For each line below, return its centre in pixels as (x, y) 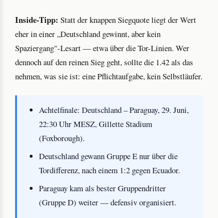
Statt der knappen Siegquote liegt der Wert (127, 20)
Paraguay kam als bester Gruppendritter (103, 188)
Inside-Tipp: (37, 20)
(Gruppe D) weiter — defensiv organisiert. (108, 202)
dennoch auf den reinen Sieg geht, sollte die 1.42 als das (104, 62)
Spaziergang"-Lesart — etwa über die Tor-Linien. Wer (102, 48)
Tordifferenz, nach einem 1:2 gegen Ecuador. (110, 170)
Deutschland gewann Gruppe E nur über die (109, 156)
